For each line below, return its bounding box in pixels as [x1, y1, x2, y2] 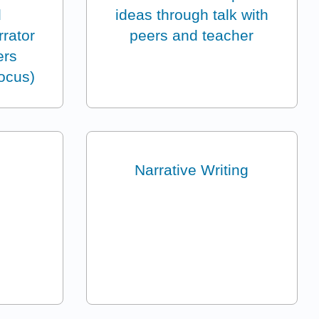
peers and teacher [130, 27, 254, 44]
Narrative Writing [135, 162, 249, 179]
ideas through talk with [115, 6, 268, 23]
